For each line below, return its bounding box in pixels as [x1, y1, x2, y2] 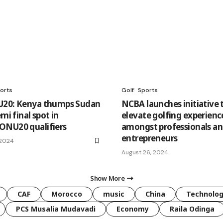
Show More [90, 173, 125, 183]
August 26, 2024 [121, 148, 168, 156]
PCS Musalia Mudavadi [16, 204, 96, 214]
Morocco [51, 189, 82, 199]
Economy [116, 204, 149, 214]
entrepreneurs [121, 132, 178, 144]
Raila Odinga [170, 204, 215, 214]
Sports [138, 86, 158, 94]
